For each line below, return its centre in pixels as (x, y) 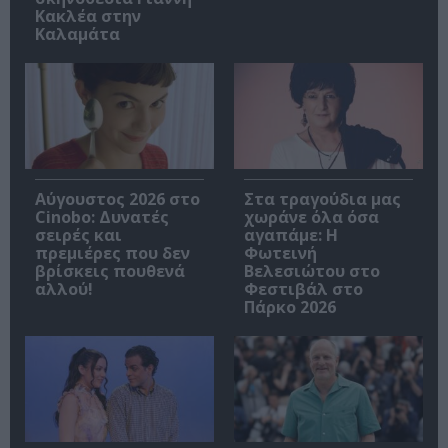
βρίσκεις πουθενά (110, 270)
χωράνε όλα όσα (311, 216)
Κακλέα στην (88, 15)
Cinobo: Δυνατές (102, 216)
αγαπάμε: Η (291, 234)
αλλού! (64, 288)
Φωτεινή (280, 252)
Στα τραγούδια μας (322, 198)
